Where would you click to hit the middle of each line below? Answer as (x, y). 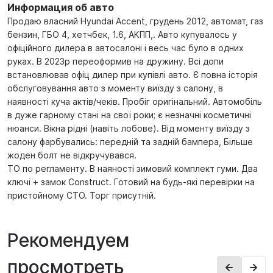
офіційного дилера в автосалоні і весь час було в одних (126, 48)
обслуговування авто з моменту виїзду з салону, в (115, 88)
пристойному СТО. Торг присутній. (82, 195)
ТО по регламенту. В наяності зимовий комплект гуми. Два (133, 168)
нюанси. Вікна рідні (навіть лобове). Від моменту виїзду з (129, 128)
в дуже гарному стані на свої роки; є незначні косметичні (129, 115)
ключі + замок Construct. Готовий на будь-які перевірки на (131, 182)
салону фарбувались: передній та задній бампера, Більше (130, 142)
